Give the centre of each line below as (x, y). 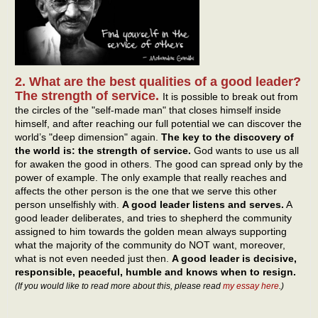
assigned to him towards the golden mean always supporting (151, 232)
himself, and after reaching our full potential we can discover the (158, 124)
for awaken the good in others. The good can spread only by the (159, 164)
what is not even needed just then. (93, 259)
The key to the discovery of (227, 137)
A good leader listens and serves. (203, 205)
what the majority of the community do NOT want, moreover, (150, 245)
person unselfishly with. (68, 205)
